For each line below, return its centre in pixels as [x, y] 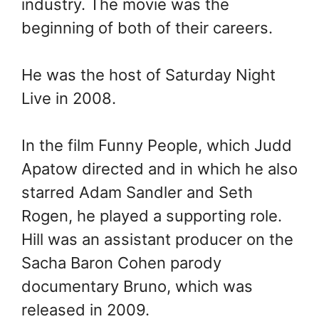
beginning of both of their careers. [149, 27]
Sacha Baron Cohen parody [121, 262]
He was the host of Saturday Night [148, 74]
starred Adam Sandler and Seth [137, 192]
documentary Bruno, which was [137, 286]
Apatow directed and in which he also [159, 168]
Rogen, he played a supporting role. [152, 215]
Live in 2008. [69, 98]
